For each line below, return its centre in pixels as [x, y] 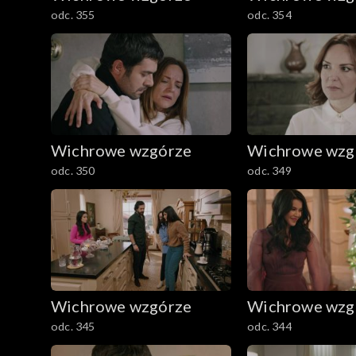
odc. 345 [73, 326]
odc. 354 [269, 15]
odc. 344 [269, 326]
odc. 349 [269, 171]
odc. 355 [73, 15]
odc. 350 [73, 171]
